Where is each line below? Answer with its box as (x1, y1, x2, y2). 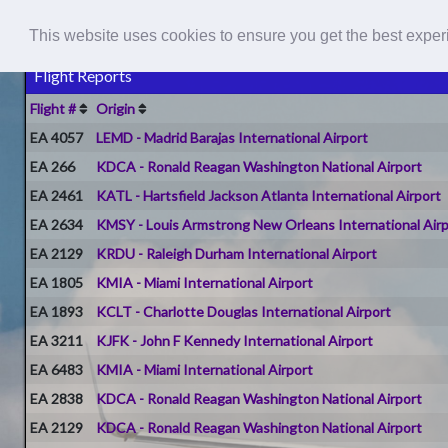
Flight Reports (34, 65, 133, 85)
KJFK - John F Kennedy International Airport (96, 331, 374, 349)
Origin (96, 99, 136, 117)
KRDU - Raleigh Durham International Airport (96, 244, 378, 262)
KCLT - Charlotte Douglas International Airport (96, 302, 392, 320)
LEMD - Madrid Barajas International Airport (96, 128, 369, 146)
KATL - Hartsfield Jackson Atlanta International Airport (96, 186, 442, 204)
